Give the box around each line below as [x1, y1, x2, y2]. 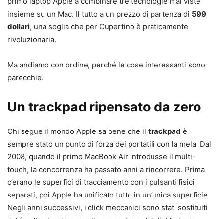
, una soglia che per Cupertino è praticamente [30, 22, 188, 32]
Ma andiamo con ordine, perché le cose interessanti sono [7, 60, 205, 70]
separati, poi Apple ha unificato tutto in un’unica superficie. [7, 190, 210, 200]
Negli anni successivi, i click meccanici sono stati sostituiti [7, 203, 208, 213]
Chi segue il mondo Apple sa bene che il [7, 127, 148, 136]
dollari [7, 22, 30, 32]
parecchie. [7, 73, 44, 83]
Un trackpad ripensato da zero [7, 99, 201, 115]
